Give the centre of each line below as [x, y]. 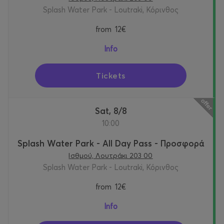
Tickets [111, 76]
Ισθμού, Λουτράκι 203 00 [111, 156]
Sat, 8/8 [113, 111]
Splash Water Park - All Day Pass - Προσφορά [111, 143]
